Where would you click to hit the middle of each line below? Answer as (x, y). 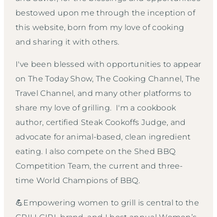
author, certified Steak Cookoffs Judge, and (101, 122)
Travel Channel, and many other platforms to (104, 93)
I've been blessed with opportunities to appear (108, 64)
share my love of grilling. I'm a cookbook (96, 108)
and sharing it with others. (69, 42)
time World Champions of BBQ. (78, 180)
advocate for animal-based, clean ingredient (103, 137)
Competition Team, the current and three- (99, 166)
